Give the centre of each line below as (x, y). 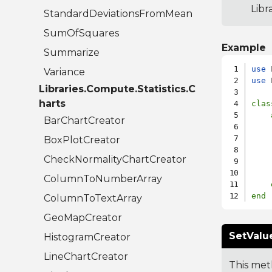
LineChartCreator (86, 257)
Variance (64, 72)
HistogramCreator (87, 237)
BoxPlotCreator (82, 140)
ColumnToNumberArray (103, 179)
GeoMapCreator (83, 218)
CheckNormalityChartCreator (115, 160)
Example (243, 48)
